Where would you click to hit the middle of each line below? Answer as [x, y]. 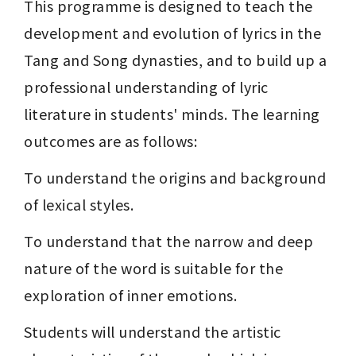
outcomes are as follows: [110, 141]
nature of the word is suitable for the [153, 268]
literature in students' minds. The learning [172, 114]
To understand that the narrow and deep [168, 241]
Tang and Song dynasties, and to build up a [175, 60]
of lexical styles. [79, 204]
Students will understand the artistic [153, 331]
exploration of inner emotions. [130, 295]
